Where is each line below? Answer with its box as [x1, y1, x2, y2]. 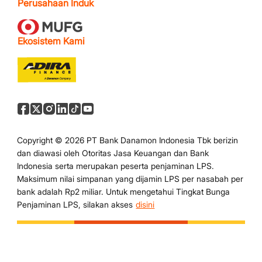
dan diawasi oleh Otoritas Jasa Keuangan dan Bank [17, 148, 209, 158]
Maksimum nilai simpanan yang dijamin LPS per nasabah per [17, 174, 244, 184]
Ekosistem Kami [18, 35, 85, 47]
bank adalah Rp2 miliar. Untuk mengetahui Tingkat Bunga [17, 187, 230, 197]
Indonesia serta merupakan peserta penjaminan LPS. [17, 161, 215, 171]
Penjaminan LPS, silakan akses [17, 199, 136, 210]
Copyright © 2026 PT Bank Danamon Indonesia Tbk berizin [17, 135, 239, 146]
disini [136, 199, 155, 210]
